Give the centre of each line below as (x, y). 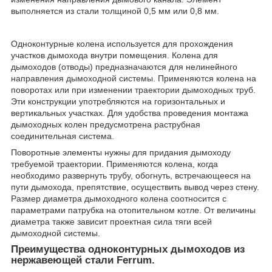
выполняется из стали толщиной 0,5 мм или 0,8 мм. (115, 11)
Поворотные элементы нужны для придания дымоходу (121, 152)
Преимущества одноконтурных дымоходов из (128, 249)
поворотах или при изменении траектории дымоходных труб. (133, 90)
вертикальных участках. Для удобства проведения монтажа (130, 113)
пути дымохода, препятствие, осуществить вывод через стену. (135, 187)
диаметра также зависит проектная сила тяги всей (111, 221)
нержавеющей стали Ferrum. (83, 260)
